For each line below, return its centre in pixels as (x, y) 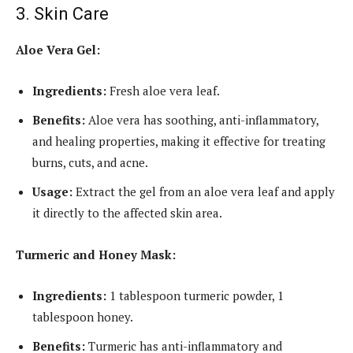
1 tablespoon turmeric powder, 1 (195, 295)
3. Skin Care (62, 13)
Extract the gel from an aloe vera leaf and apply (204, 191)
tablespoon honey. (83, 316)
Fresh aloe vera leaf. (163, 90)
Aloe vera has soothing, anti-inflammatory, (202, 119)
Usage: (52, 191)
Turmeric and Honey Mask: (96, 254)
